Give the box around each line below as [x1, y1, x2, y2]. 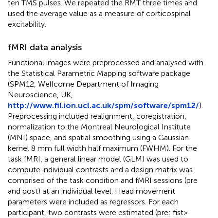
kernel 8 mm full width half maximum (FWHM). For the [8, 143, 197, 153]
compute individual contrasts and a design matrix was [8, 164, 193, 174]
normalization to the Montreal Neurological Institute [8, 122, 191, 131]
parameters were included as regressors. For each [8, 197, 179, 206]
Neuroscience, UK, [8, 90, 73, 99]
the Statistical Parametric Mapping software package [8, 68, 190, 78]
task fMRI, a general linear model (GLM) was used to [8, 154, 188, 163]
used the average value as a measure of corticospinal [8, 8, 191, 18]
